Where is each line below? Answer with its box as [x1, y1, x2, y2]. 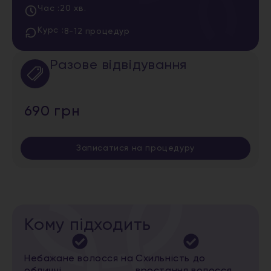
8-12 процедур [64, 27, 130, 36]
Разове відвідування [50, 59, 188, 73]
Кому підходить [24, 217, 152, 234]
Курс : [38, 26, 64, 35]
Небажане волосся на [24, 254, 134, 264]
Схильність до [135, 254, 206, 264]
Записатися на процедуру [76, 144, 195, 153]
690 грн [24, 104, 80, 119]
